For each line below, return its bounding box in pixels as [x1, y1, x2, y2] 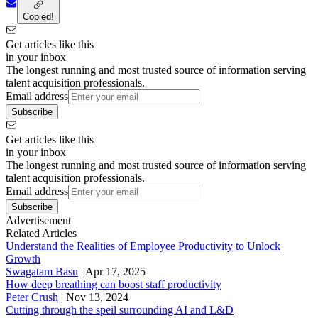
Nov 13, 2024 [66, 291, 128, 304]
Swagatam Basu [6, 265, 78, 278]
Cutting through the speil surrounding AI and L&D [6, 304, 234, 317]
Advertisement [6, 214, 71, 227]
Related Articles [6, 227, 77, 240]
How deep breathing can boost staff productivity [6, 278, 221, 291]
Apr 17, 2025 [85, 265, 146, 278]
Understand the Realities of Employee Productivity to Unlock [6, 240, 280, 253]
